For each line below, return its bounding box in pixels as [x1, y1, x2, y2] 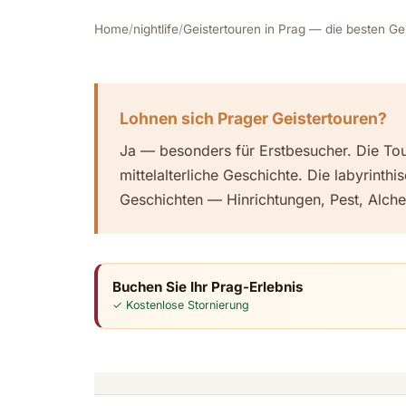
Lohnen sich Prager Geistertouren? [120, 109, 387, 128]
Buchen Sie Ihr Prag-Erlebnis [112, 277, 304, 295]
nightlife [133, 22, 179, 36]
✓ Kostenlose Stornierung [112, 297, 249, 312]
